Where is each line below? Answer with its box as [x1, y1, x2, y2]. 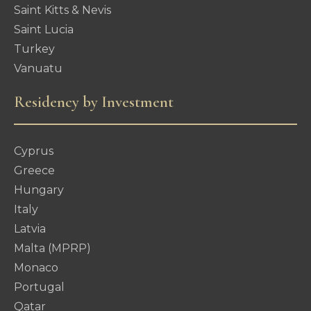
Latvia [14, 222, 46, 236]
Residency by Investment [14, 92, 174, 112]
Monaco [14, 261, 58, 275]
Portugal [14, 280, 65, 294]
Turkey [14, 42, 55, 56]
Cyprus [14, 144, 53, 158]
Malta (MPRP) [14, 242, 91, 255]
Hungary [14, 183, 64, 197]
